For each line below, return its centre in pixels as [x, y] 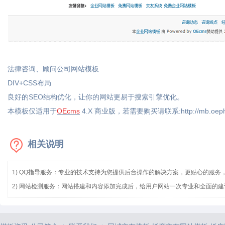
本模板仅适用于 [32, 111]
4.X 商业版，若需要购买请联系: [130, 111]
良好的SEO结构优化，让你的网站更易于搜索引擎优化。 [96, 97]
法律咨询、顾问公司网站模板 [53, 69]
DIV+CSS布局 [29, 83]
